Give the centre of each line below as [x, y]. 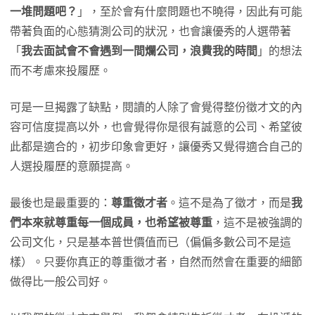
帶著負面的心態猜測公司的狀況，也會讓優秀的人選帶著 [150, 31]
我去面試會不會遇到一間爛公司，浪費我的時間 [139, 51]
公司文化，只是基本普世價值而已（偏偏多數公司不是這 [150, 242]
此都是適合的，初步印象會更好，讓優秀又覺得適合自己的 [156, 146]
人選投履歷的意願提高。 [72, 166]
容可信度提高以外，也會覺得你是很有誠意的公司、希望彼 [156, 127]
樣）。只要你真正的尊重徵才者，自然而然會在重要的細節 [156, 262]
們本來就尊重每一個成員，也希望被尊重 [111, 222]
